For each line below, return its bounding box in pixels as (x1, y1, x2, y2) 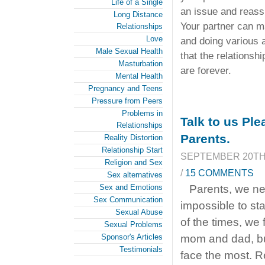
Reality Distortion (104, 133, 163, 142)
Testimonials (119, 245, 163, 254)
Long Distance (114, 10, 163, 19)
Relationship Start (102, 146, 163, 154)
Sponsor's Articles (101, 232, 163, 241)
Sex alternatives (107, 170, 163, 179)
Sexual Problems (104, 220, 163, 229)
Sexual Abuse (115, 208, 163, 216)
